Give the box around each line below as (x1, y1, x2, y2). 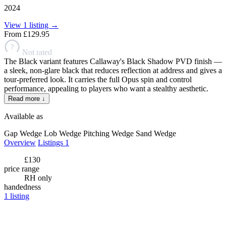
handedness (4, 183, 41, 192)
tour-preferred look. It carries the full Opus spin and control (4, 75, 192, 84)
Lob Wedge (44, 129, 81, 138)
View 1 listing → (4, 21, 59, 30)
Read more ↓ (8, 95, 45, 103)
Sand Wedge (136, 129, 176, 138)
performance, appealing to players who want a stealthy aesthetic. (4, 84, 208, 93)
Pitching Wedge (83, 129, 134, 138)
